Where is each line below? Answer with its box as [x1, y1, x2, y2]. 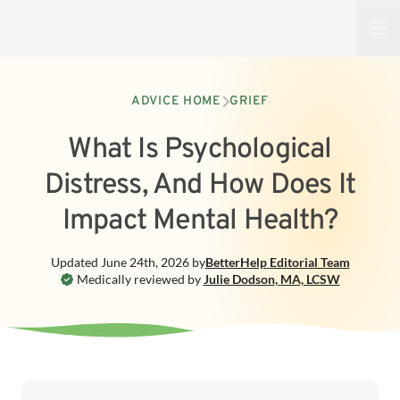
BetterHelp [204, 254, 267, 270]
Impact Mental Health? [62, 204, 338, 239]
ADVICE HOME [131, 94, 221, 109]
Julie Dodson [203, 271, 275, 287]
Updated [50, 254, 101, 270]
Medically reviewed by [76, 271, 201, 287]
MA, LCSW [279, 271, 340, 287]
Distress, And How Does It [44, 168, 355, 204]
